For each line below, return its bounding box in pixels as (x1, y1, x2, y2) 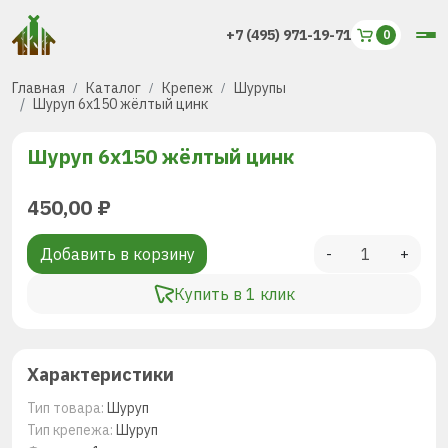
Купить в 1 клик (173, 284, 295, 304)
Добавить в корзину (39, 244, 195, 264)
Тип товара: (27, 399, 107, 417)
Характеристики (27, 363, 174, 386)
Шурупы (234, 79, 286, 97)
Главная (12, 79, 65, 97)
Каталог (86, 79, 141, 97)
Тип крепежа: (27, 421, 116, 439)
